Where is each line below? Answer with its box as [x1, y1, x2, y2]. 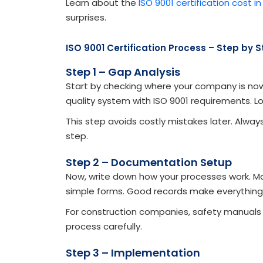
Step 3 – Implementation [66, 245, 200, 261]
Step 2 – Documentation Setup [66, 155, 232, 170]
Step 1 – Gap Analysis [66, 65, 180, 80]
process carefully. [66, 220, 142, 233]
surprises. [66, 11, 106, 24]
